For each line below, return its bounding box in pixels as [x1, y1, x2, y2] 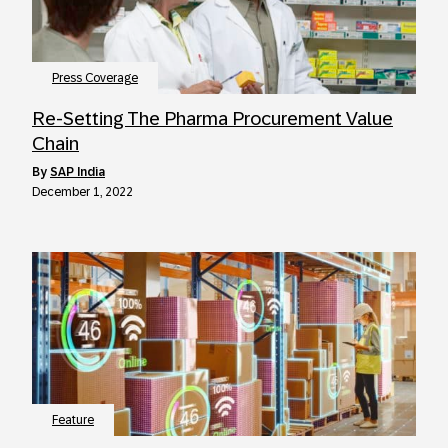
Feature [52, 413, 94, 427]
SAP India [50, 165, 105, 179]
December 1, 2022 [32, 185, 133, 199]
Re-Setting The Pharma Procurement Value [32, 108, 393, 129]
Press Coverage [52, 71, 138, 85]
